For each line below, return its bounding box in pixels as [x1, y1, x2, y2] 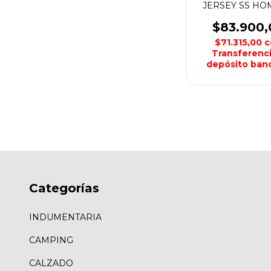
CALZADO [29, 257, 73, 269]
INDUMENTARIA [29, 211, 102, 223]
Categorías [29, 181, 99, 195]
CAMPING [29, 234, 73, 246]
